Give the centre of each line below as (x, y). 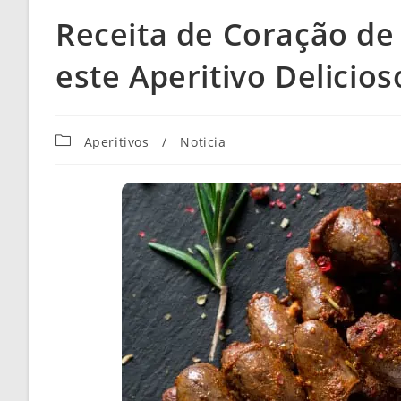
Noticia (203, 142)
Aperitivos (116, 142)
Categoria (86, 139)
